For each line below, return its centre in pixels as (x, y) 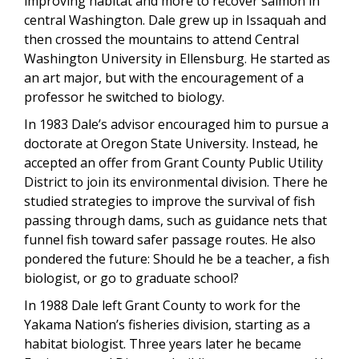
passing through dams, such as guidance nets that (175, 220)
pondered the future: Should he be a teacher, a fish (177, 258)
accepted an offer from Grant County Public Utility (173, 162)
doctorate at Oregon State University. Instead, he (171, 143)
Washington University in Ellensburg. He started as (177, 58)
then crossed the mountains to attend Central (161, 39)
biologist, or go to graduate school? (131, 278)
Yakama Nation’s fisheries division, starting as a (167, 324)
